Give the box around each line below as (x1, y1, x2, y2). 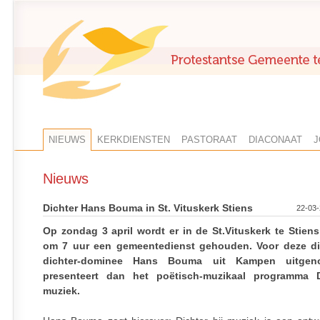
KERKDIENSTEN (97, 134, 170, 145)
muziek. (43, 286, 80, 296)
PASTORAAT (181, 134, 237, 145)
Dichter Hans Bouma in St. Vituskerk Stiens (43, 202, 253, 214)
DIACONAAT (249, 134, 302, 145)
